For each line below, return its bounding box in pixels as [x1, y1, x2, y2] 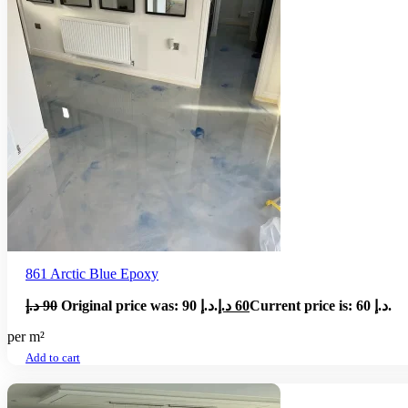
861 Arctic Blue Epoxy [25, 266, 158, 282]
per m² [7, 329, 45, 345]
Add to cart [25, 351, 80, 364]
